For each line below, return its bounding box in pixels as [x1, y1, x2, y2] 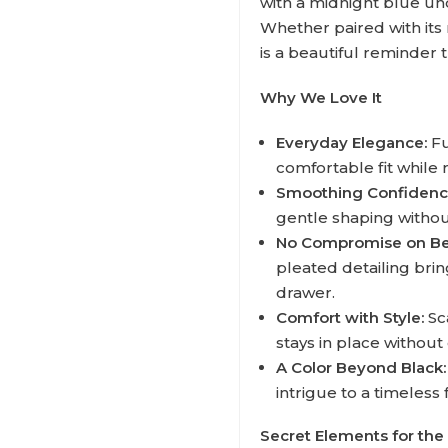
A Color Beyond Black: [276, 358, 446, 377]
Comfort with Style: [276, 308, 424, 327]
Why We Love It [260, 88, 382, 107]
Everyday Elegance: [276, 133, 427, 152]
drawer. [276, 283, 335, 302]
